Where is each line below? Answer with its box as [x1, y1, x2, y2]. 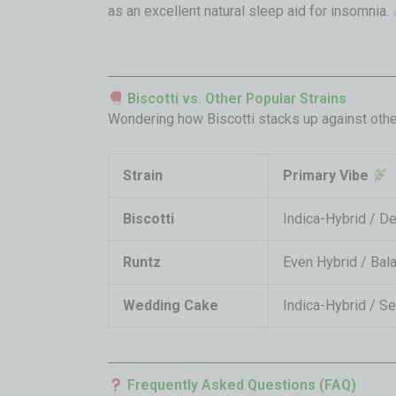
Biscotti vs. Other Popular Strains [124, 90, 347, 108]
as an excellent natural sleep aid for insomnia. [108, 2, 392, 19]
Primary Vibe [283, 167, 372, 184]
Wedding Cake [123, 297, 218, 314]
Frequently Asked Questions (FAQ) [124, 377, 357, 393]
